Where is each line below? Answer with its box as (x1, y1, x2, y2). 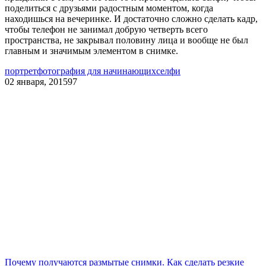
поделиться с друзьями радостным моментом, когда (5, 2, 213, 13)
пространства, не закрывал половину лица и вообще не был (5, 34, 248, 45)
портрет (5, 65, 37, 76)
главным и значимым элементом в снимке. (5, 45, 178, 56)
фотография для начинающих (37, 65, 156, 76)
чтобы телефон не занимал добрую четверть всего (5, 24, 208, 34)
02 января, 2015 (5, 76, 68, 87)
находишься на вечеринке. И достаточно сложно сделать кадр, (5, 13, 258, 24)
